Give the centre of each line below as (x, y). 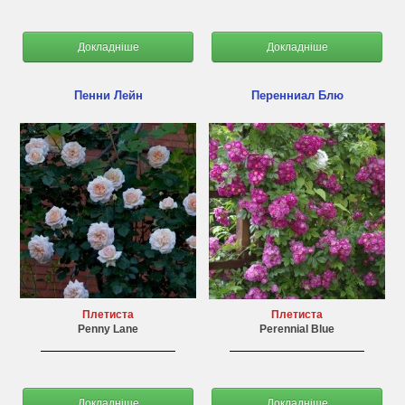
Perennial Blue (297, 329)
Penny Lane (108, 329)
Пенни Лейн (108, 95)
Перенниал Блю (297, 95)
